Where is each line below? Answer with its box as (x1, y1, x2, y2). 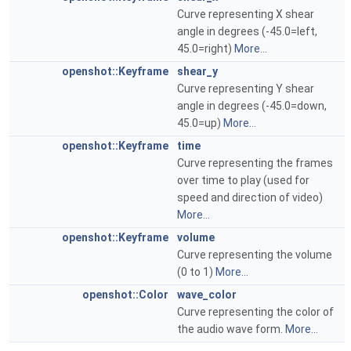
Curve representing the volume (177, 248, 332, 261)
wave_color (177, 288, 237, 301)
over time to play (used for (177, 174, 309, 186)
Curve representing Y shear (177, 82, 314, 95)
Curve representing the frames (177, 157, 333, 169)
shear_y (177, 65, 218, 78)
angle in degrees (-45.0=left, (177, 25, 317, 38)
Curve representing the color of (177, 306, 334, 318)
